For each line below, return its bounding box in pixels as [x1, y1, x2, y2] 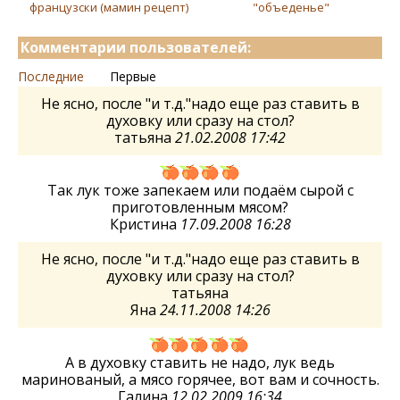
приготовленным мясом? [112, 197, 288, 218]
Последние [18, 68, 84, 86]
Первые [110, 68, 156, 86]
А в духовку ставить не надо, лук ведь [65, 353, 335, 373]
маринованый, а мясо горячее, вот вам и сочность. [21, 370, 379, 390]
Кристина [109, 214, 180, 235]
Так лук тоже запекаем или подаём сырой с [46, 180, 354, 201]
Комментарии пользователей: [21, 37, 251, 58]
